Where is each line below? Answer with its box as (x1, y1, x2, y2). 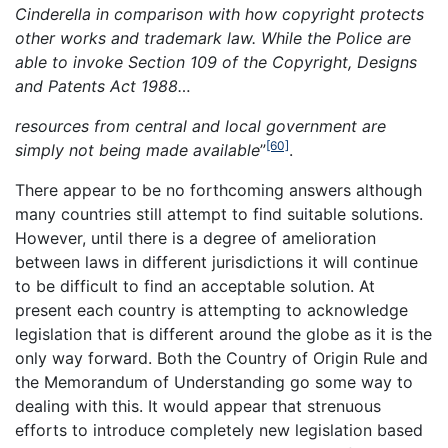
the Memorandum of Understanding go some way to (15, 371, 413, 392)
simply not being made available (15, 139, 260, 160)
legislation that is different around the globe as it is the (15, 323, 432, 344)
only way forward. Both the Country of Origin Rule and (15, 347, 428, 368)
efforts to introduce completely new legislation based (15, 419, 423, 440)
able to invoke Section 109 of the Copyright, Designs (15, 51, 417, 72)
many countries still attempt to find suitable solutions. (15, 203, 423, 224)
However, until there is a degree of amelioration (15, 227, 376, 248)
